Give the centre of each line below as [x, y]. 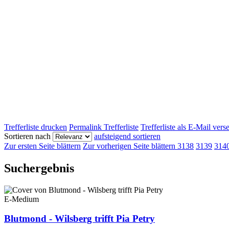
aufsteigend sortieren [127, 136]
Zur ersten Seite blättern [42, 146]
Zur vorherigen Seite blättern [129, 146]
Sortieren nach [27, 136]
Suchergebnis [39, 168]
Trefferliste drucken [36, 127]
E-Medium [21, 199]
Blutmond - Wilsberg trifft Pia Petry [79, 219]
